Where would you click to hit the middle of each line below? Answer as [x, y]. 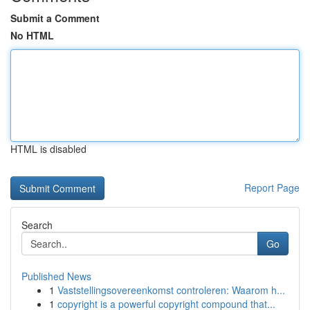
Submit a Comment [55, 18]
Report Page [272, 188]
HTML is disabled [48, 149]
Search [37, 225]
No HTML [32, 35]
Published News [56, 276]
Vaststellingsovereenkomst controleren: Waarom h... [171, 290]
